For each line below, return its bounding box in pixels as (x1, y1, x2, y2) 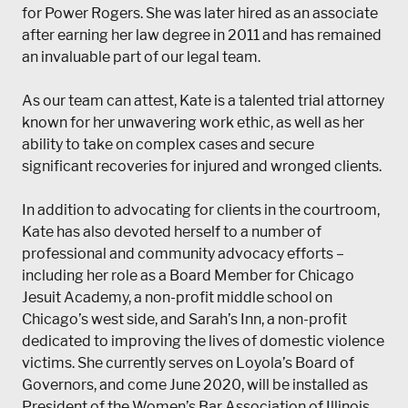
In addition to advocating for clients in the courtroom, (22, 201, 380, 219)
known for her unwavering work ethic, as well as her (22, 114, 364, 132)
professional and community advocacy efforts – (22, 245, 344, 263)
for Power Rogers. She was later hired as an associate (22, 5, 378, 23)
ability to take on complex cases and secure (22, 136, 314, 154)
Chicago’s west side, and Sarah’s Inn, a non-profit (22, 311, 347, 329)
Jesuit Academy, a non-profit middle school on (22, 289, 332, 307)
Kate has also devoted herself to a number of (22, 223, 321, 241)
